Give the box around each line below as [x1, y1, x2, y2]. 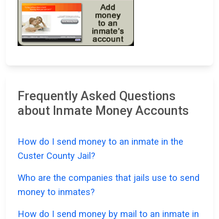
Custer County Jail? [18, 151, 95, 161]
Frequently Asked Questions [18, 89, 175, 104]
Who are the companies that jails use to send [18, 173, 199, 183]
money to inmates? [18, 187, 95, 197]
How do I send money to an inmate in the [18, 136, 183, 147]
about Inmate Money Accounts [18, 104, 189, 118]
